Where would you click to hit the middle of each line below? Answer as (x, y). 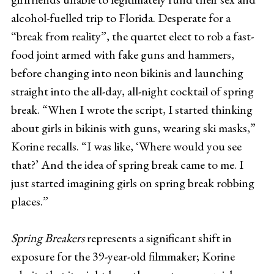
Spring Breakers (47, 238)
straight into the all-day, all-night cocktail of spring (132, 91)
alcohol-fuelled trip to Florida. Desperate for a (120, 17)
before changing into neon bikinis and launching (127, 72)
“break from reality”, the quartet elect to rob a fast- (132, 36)
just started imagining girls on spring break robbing (132, 183)
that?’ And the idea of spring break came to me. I (127, 164)
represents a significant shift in (158, 238)
